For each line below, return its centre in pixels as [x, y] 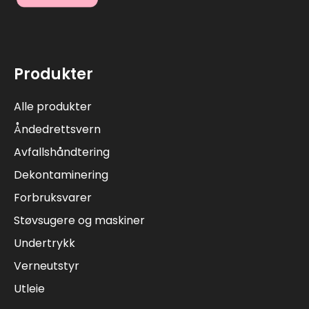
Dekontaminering [61, 175]
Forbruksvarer [53, 197]
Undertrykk [44, 243]
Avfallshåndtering [62, 152]
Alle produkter [53, 106]
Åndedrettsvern [57, 129]
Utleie [29, 288]
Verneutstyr [47, 266]
